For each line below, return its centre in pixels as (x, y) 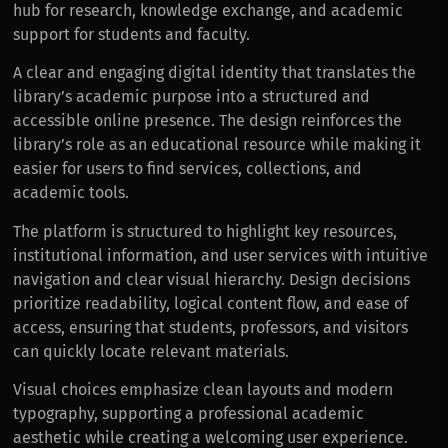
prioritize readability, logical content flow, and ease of (211, 303)
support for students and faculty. (132, 34)
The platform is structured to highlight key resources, (205, 231)
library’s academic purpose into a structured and (192, 97)
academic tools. (71, 193)
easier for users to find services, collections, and (188, 169)
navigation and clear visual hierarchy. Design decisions (212, 279)
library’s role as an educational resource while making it (217, 145)
